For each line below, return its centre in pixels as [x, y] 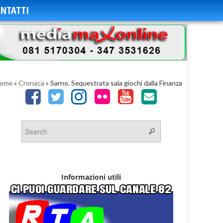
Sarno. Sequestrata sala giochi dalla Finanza [116, 83]
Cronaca [31, 83]
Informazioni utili [91, 177]
